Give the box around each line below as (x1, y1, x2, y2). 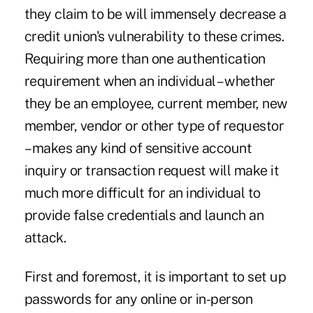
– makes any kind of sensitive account (24, 140, 252, 157)
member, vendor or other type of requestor (24, 117, 284, 135)
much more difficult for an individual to (24, 184, 261, 202)
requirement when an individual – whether (24, 73, 275, 90)
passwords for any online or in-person (24, 291, 253, 308)
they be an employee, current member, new (24, 95, 288, 112)
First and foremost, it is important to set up (24, 268, 286, 286)
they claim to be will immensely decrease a (24, 6, 286, 23)
